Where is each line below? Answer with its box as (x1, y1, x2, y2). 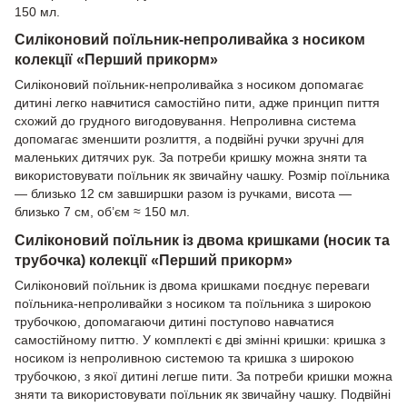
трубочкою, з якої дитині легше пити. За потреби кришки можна (15, 369, 392, 384)
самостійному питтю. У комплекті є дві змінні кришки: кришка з (15, 333, 385, 348)
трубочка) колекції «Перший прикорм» (15, 252, 293, 269)
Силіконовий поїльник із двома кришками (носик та (15, 232, 390, 249)
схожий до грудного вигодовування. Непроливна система (15, 114, 356, 129)
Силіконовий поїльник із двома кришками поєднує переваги (15, 278, 370, 293)
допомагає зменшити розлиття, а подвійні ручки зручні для (15, 132, 364, 147)
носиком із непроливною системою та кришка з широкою (15, 351, 354, 366)
